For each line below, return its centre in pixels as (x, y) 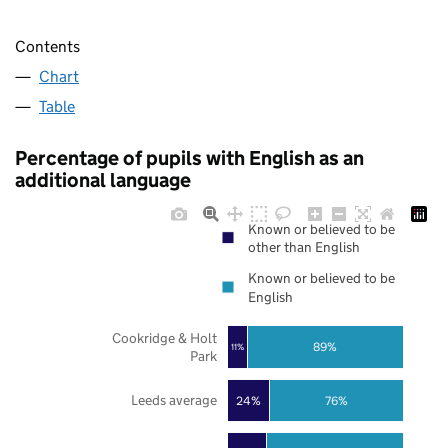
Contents (47, 47)
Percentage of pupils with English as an (189, 158)
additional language (103, 180)
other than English (304, 247)
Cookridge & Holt (164, 337)
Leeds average (173, 400)
